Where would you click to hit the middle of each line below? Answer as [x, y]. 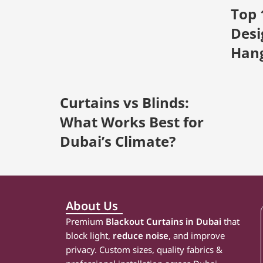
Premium [86, 221]
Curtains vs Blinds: [124, 102]
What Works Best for [132, 122]
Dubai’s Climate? [118, 141]
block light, [89, 235]
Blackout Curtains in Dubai [163, 221]
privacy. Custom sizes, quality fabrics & [144, 249]
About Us [92, 205]
